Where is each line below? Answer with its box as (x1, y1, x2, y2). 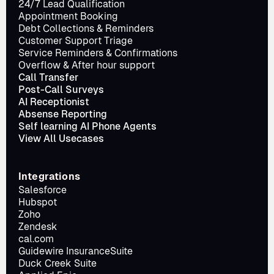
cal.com (18, 233, 54, 245)
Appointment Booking (18, 10, 118, 22)
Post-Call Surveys (18, 84, 104, 95)
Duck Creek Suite (18, 257, 97, 269)
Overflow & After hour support (18, 59, 155, 71)
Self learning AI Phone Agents (18, 120, 157, 132)
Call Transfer (18, 72, 78, 83)
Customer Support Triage (18, 35, 133, 46)
